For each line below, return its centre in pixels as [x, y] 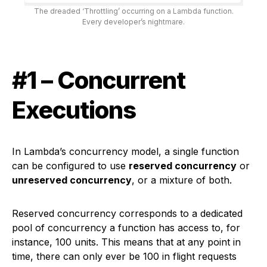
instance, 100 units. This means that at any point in [126, 242]
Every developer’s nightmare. [133, 22]
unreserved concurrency [72, 180]
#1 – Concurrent [99, 80]
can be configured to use [70, 166]
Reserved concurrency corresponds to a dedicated [127, 213]
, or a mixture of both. [182, 180]
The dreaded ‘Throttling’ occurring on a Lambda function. [133, 11]
